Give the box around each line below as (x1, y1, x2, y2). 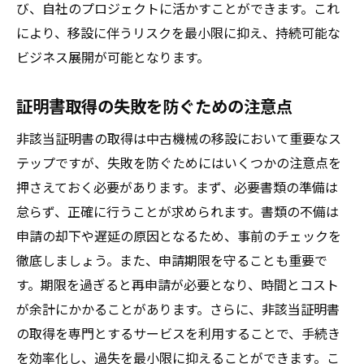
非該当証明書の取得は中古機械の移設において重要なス (16, 128, 341, 148)
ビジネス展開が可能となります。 (16, 47, 210, 67)
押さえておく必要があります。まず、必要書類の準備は (16, 177, 338, 197)
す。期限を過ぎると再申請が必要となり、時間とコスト (16, 275, 339, 294)
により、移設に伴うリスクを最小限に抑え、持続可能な (16, 23, 340, 42)
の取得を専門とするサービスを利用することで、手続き (16, 323, 340, 343)
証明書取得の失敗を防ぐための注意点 (16, 93, 292, 118)
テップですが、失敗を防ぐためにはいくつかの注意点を (16, 153, 341, 172)
